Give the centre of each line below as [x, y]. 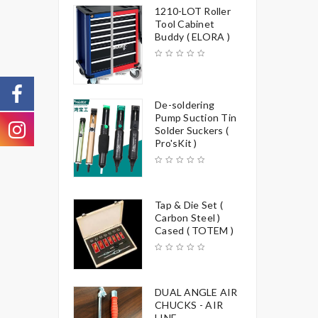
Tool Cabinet [185, 24]
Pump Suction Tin [196, 117]
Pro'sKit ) [176, 143]
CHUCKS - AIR [189, 305]
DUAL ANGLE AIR [196, 292]
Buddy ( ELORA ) [192, 37]
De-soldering [185, 104]
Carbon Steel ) [188, 217]
